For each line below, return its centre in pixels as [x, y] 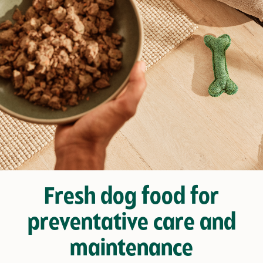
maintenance [131, 249]
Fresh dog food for [131, 198]
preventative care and [131, 224]
